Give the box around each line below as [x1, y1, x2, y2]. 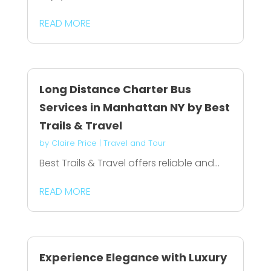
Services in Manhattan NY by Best [39, 99, 230, 115]
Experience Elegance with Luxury [39, 250, 227, 266]
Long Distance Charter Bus [39, 81, 191, 97]
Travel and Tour [103, 137, 166, 149]
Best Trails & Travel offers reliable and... [39, 155, 220, 170]
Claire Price [51, 137, 97, 149]
